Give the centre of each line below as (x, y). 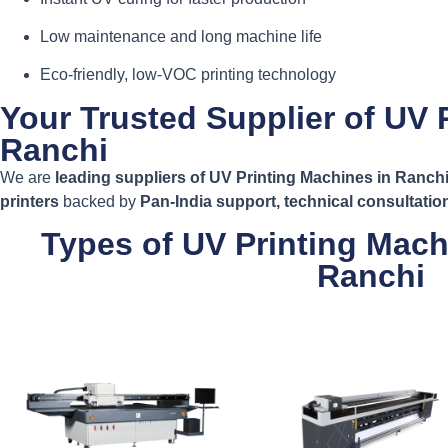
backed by (99, 201)
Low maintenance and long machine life (181, 37)
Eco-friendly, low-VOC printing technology (188, 75)
